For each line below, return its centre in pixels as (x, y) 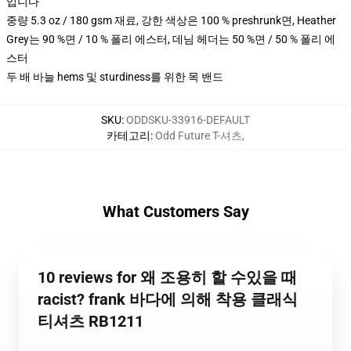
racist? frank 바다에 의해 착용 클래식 (168, 299)
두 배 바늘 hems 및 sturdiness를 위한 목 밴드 (115, 77)
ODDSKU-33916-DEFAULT (188, 120)
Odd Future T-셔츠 (199, 136)
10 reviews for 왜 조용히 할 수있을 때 (167, 277)
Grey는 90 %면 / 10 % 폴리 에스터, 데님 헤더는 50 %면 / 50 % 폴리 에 (171, 39)
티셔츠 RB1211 (90, 321)
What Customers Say (175, 212)
